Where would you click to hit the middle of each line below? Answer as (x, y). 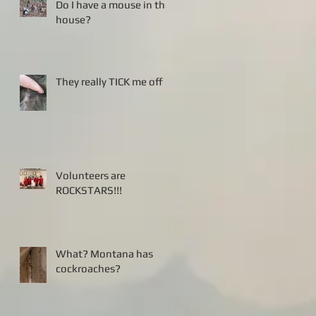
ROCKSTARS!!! (89, 190)
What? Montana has (73, 254)
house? (73, 20)
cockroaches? (88, 269)
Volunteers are (91, 176)
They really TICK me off (109, 82)
